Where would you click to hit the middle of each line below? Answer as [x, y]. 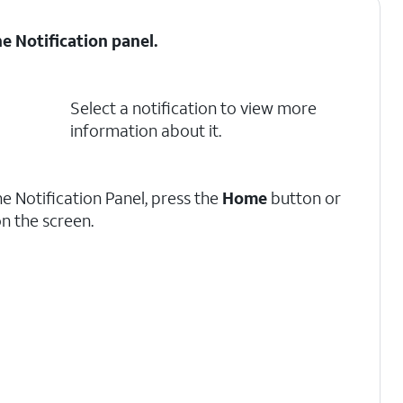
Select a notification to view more [193, 108]
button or [304, 198]
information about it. [145, 130]
